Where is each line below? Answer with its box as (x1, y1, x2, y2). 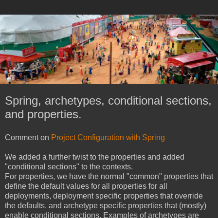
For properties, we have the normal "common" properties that (5, 172, 213, 181)
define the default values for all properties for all (5, 182, 167, 191)
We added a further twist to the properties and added (5, 153, 184, 162)
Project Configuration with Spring (51, 133, 165, 142)
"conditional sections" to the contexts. (5, 163, 133, 171)
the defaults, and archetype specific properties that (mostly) (5, 201, 206, 210)
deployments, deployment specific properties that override (5, 192, 203, 200)
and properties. (5, 108, 82, 121)
